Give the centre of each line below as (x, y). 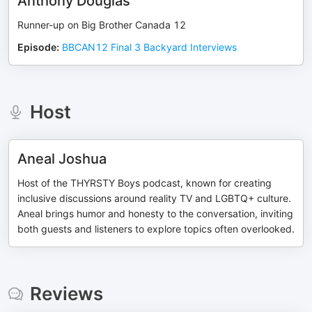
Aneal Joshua (62, 159)
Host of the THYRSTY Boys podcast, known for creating (145, 183)
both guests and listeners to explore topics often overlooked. (156, 229)
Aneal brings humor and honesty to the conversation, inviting (155, 213)
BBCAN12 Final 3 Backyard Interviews (149, 47)
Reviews (66, 294)
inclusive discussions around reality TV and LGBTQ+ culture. (154, 198)
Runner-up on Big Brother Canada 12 (102, 25)
